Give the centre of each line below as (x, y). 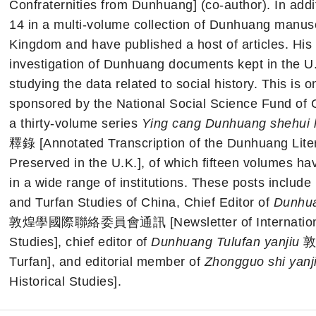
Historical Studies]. (65, 281)
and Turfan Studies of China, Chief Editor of (141, 202)
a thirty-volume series (75, 123)
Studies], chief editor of (80, 242)
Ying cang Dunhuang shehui (227, 123)
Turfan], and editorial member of (107, 261)
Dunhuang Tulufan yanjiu (225, 242)
